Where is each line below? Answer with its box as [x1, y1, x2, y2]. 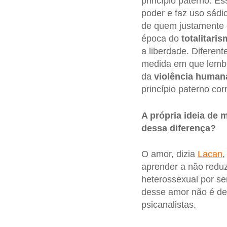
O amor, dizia [141, 149, 198, 160]
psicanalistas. [141, 200, 196, 210]
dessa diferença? [141, 123, 216, 133]
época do [141, 33, 181, 44]
